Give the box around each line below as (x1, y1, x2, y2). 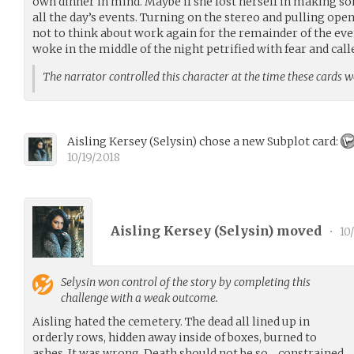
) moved (268, 223, 325, 239)
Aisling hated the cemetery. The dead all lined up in (32, 314, 310, 329)
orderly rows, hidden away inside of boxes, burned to (32, 330, 317, 345)
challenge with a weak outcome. (61, 290, 218, 305)
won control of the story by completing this (96, 274, 311, 289)
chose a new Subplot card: (197, 134, 341, 149)
